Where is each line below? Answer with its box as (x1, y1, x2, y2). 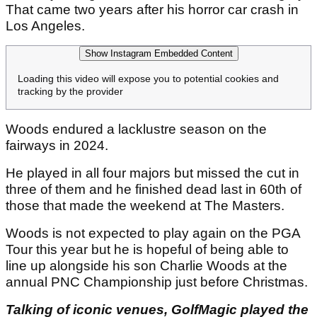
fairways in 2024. (6, 138, 108, 154)
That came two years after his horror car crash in (6, 2, 299, 18)
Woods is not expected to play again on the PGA (6, 226, 300, 241)
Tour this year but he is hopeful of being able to (6, 242, 289, 258)
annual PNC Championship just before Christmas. (6, 275, 311, 290)
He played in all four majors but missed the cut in (6, 166, 299, 181)
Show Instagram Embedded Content (84, 48, 233, 59)
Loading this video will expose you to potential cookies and (18, 73, 279, 85)
